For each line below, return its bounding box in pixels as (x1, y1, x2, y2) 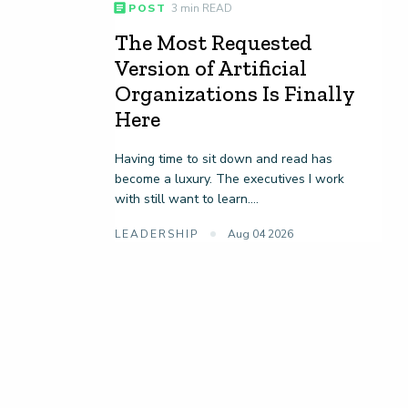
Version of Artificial (114, 55, 307, 82)
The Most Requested (114, 29, 312, 56)
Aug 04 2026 (227, 227, 293, 242)
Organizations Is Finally (114, 80, 354, 107)
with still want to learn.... (114, 190, 259, 209)
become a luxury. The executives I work (114, 170, 344, 189)
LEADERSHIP (114, 227, 203, 242)
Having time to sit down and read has (114, 150, 332, 168)
